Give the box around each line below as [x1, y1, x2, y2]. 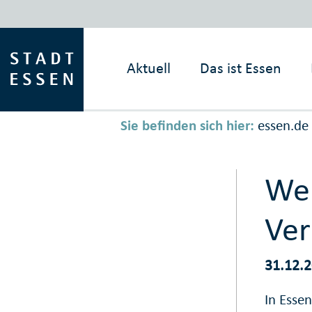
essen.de [257, 116, 309, 135]
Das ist [200, 58, 242, 77]
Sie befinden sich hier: [120, 116, 254, 135]
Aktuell [127, 58, 171, 77]
